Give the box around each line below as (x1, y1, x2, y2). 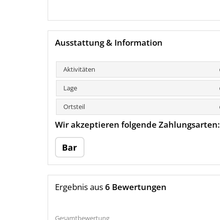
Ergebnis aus (55, 181, 105, 193)
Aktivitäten (63, 65, 95, 74)
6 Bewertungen (105, 181, 166, 193)
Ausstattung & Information (55, 37, 163, 49)
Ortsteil (63, 102, 85, 111)
